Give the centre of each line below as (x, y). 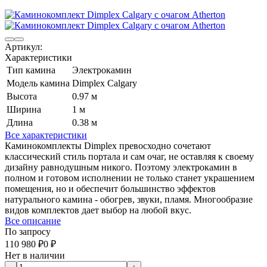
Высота (22, 97)
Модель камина (38, 83)
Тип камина (31, 70)
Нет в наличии (35, 256)
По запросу (28, 232)
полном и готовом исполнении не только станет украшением (130, 178)
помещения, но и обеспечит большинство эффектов (110, 189)
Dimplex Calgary (105, 83)
